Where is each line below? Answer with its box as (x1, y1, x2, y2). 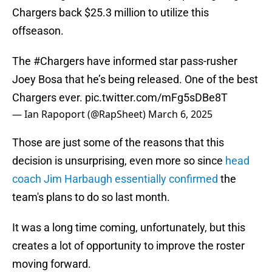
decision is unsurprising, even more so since (12, 154, 225, 168)
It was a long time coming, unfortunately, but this (12, 221, 245, 234)
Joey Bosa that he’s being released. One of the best (12, 73, 258, 86)
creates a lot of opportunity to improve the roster (12, 239, 245, 253)
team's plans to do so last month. (12, 191, 170, 204)
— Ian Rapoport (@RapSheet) (12, 107, 148, 121)
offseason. (12, 24, 64, 38)
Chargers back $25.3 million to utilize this (12, 6, 209, 19)
